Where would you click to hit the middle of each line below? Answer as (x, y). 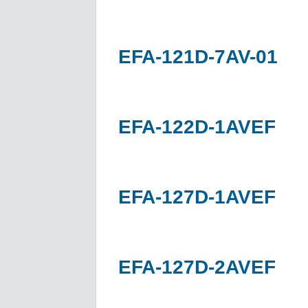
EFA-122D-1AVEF (197, 126)
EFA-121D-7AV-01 (198, 56)
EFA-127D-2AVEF (197, 267)
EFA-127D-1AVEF (197, 197)
